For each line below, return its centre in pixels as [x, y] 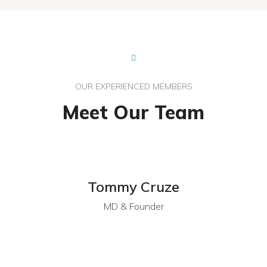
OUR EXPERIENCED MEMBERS [133, 86]
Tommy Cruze [133, 187]
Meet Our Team [133, 112]
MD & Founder [133, 206]
